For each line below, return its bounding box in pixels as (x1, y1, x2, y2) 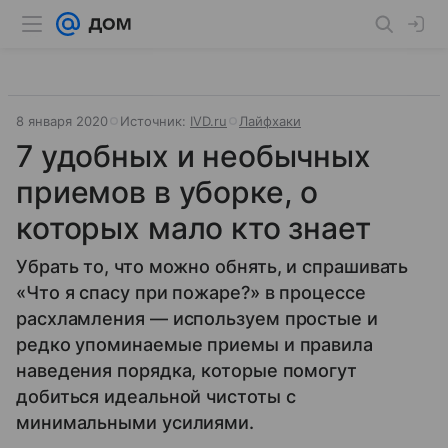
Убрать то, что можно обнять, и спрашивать (16, 256, 409, 277)
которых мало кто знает (16, 210, 371, 246)
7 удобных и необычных (16, 138, 371, 174)
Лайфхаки (239, 113, 301, 129)
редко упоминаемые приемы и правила (16, 334, 373, 355)
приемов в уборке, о (16, 174, 319, 210)
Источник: (120, 113, 190, 129)
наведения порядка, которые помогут (16, 360, 357, 381)
